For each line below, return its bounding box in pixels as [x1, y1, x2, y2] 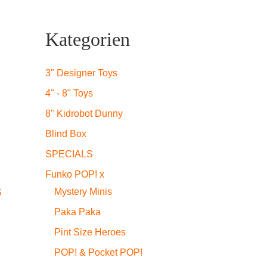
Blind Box [45, 129, 86, 139]
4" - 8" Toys [45, 88, 93, 98]
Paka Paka [54, 207, 101, 217]
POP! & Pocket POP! [54, 247, 142, 257]
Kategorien [45, 29, 130, 50]
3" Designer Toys [45, 68, 117, 78]
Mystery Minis [54, 187, 112, 197]
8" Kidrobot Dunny [45, 108, 123, 119]
